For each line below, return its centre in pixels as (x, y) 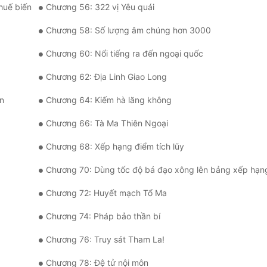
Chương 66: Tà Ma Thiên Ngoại (107, 123)
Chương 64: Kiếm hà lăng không (109, 100)
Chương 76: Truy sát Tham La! (105, 240)
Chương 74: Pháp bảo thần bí (103, 216)
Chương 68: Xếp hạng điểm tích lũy (115, 147)
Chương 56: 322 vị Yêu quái (100, 7)
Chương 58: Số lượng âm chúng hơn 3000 (128, 30)
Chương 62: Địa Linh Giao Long (106, 77)
